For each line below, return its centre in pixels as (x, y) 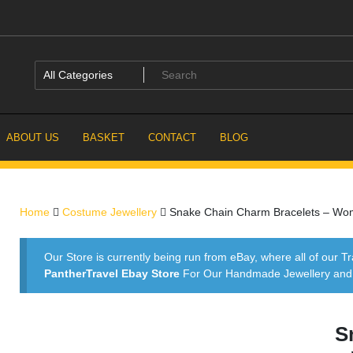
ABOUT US (33, 137)
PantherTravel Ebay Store (112, 274)
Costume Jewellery (110, 212)
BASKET (104, 137)
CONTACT (172, 137)
